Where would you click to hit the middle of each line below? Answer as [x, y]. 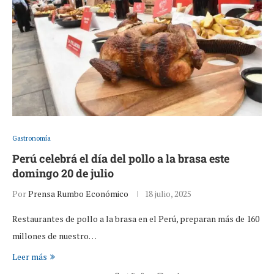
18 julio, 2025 [168, 194]
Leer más [30, 257]
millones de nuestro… [54, 236]
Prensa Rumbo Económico [78, 194]
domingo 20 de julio [63, 173]
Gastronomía [31, 139]
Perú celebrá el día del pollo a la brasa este [121, 159]
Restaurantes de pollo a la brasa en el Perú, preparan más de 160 [136, 219]
